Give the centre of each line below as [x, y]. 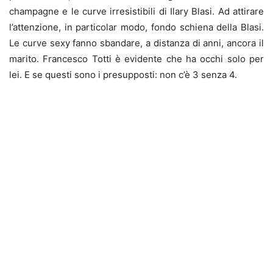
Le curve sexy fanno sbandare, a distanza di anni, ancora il [136, 43]
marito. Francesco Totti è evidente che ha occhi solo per [136, 58]
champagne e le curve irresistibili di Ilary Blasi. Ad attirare [136, 11]
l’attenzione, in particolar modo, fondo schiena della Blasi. [136, 27]
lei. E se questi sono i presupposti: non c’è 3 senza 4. [123, 74]
